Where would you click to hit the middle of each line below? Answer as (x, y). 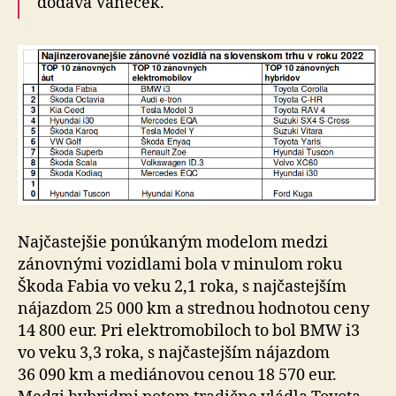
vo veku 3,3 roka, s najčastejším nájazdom (174, 353)
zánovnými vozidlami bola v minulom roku (180, 265)
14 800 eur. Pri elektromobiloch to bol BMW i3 (189, 331)
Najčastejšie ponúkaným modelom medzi (173, 243)
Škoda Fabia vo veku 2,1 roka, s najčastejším (182, 287)
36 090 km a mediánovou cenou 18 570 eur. (177, 375)
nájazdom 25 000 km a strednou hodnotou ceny (194, 309)
